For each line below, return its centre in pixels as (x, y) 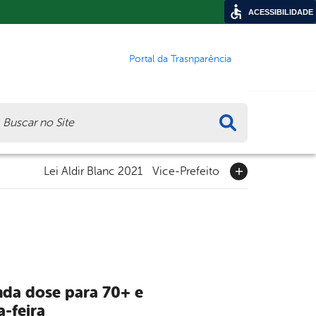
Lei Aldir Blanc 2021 (93, 171)
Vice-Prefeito (186, 171)
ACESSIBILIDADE (281, 12)
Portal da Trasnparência (180, 59)
